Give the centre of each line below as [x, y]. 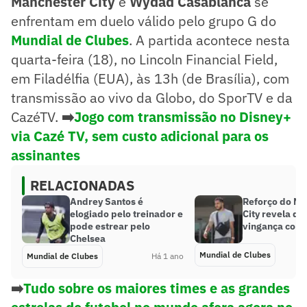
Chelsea [88, 238]
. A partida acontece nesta [209, 40]
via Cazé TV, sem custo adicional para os [140, 136]
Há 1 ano [168, 256]
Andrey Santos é [107, 201]
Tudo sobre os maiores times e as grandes [157, 288]
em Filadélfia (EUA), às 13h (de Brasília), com [150, 78]
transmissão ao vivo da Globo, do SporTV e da [152, 97]
